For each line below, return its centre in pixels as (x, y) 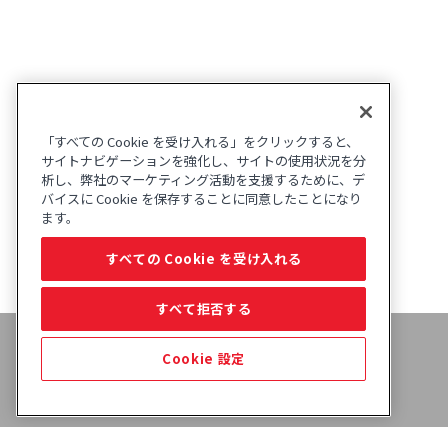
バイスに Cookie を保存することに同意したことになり (201, 198)
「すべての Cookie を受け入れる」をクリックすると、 (200, 141)
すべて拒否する (203, 308)
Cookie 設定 (203, 358)
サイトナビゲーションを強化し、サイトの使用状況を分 (203, 160)
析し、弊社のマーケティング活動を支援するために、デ (203, 179)
